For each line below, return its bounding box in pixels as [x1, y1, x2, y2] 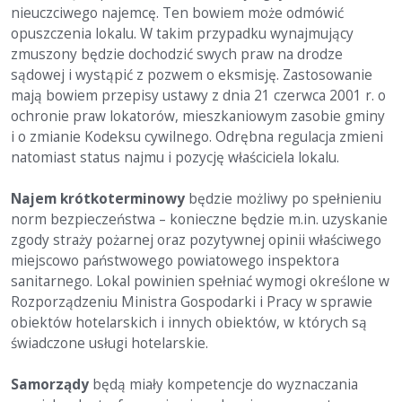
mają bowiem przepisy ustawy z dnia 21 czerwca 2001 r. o [11, 86, 386, 105]
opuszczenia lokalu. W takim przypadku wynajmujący [11, 24, 354, 43]
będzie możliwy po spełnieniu [185, 189, 381, 208]
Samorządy [11, 375, 89, 394]
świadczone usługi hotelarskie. [11, 334, 208, 353]
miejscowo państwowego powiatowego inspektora [11, 251, 339, 270]
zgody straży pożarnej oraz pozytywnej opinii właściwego [11, 231, 381, 249]
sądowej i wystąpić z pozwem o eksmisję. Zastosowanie [11, 66, 372, 84]
